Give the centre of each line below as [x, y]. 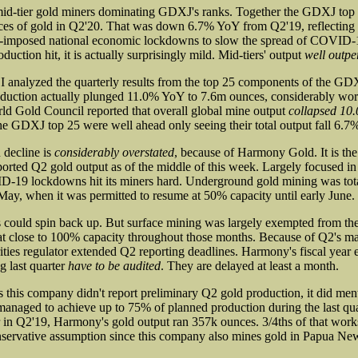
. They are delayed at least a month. [250, 265]
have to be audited [114, 265]
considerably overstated [114, 152]
